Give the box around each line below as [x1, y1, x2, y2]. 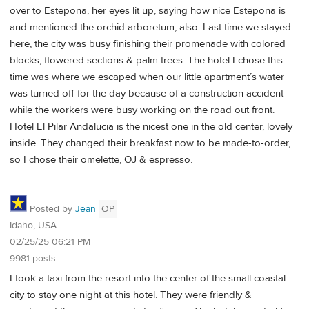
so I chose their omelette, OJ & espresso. [10, 153, 192, 167]
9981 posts [10, 252, 56, 265]
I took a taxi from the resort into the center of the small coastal [10, 271, 286, 285]
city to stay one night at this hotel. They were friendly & [10, 288, 252, 301]
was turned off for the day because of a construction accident [10, 87, 283, 101]
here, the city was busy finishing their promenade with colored [10, 37, 286, 51]
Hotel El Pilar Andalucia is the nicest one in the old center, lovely [10, 120, 292, 134]
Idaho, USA [10, 219, 57, 232]
